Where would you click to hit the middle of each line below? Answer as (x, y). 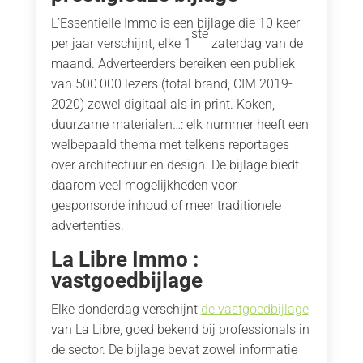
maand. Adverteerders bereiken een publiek (173, 64)
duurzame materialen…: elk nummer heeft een (179, 125)
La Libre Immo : (124, 260)
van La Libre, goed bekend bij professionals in (180, 330)
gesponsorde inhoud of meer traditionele (166, 206)
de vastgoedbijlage (254, 310)
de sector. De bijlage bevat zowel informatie (174, 350)
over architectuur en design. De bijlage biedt (175, 165)
